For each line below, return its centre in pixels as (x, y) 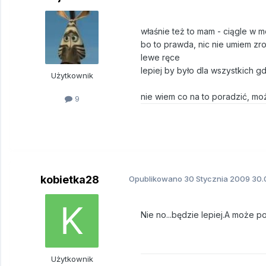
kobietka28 (69, 180)
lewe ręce (160, 58)
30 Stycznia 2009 (217, 179)
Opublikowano (156, 179)
